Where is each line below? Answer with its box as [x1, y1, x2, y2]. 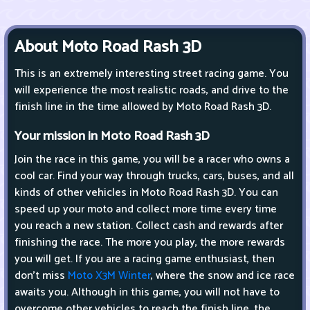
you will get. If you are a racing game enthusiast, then [15, 250, 275, 269]
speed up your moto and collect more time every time [15, 200, 277, 219]
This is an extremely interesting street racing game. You [15, 64, 289, 84]
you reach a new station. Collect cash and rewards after [15, 217, 283, 236]
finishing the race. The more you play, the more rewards [15, 233, 285, 253]
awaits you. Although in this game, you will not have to [15, 283, 280, 302]
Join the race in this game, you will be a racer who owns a [15, 150, 290, 170]
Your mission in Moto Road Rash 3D [15, 125, 210, 147]
